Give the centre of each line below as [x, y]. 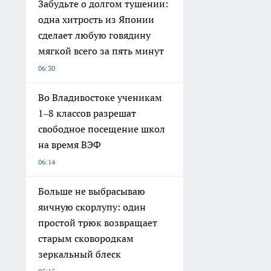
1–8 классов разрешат [87, 113]
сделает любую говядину [94, 35]
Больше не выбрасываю [92, 191]
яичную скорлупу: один [92, 207]
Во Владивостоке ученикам [100, 98]
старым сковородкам [86, 239]
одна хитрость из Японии [96, 20]
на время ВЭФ [70, 145]
